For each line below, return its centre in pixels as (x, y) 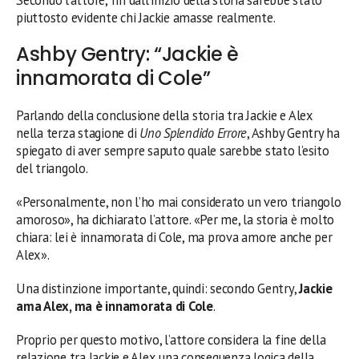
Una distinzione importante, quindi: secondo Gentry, (158, 288)
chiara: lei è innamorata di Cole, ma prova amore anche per (174, 237)
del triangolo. (52, 168)
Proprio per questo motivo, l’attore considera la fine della (171, 339)
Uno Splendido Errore (194, 133)
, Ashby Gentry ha (293, 133)
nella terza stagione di (78, 133)
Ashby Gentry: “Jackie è (127, 54)
